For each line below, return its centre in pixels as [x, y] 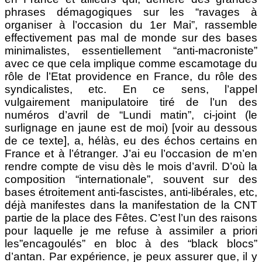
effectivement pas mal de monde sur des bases [131, 37]
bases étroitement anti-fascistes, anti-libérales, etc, [131, 192]
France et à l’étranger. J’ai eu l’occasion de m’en [131, 153]
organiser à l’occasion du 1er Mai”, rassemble [131, 25]
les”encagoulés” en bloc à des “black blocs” [131, 243]
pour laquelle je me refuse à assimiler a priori [131, 230]
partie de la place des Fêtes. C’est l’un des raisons [131, 218]
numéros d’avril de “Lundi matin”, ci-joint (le [131, 115]
